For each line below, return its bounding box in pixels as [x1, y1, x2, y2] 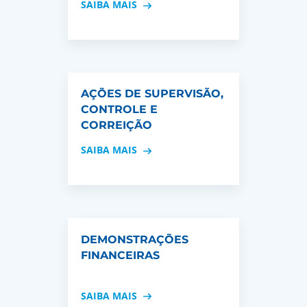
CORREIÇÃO [81, 119, 153, 132]
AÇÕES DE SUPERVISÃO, [81, 87, 224, 101]
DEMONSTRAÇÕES [81, 232, 189, 246]
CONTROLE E [81, 103, 158, 116]
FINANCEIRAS [81, 248, 160, 262]
